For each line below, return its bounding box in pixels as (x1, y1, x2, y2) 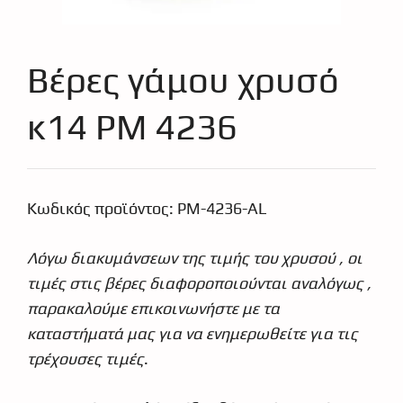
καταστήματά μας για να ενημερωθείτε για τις (27, 324, 358, 344)
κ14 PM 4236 (27, 106, 237, 148)
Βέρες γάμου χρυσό (27, 59, 339, 102)
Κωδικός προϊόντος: (27, 199, 177, 219)
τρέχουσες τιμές (27, 349, 144, 369)
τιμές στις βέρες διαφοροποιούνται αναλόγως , (27, 273, 372, 293)
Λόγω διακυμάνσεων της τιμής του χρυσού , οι (27, 248, 363, 268)
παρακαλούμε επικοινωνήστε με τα (27, 299, 280, 318)
